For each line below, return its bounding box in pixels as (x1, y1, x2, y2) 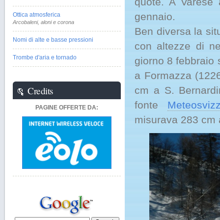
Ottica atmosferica (13, 11, 60, 18)
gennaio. (135, 11, 175, 22)
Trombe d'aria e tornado (13, 54, 77, 61)
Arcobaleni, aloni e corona (13, 19, 74, 25)
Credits (27, 84, 53, 97)
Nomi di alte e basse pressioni (13, 36, 93, 43)
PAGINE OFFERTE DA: (35, 104, 98, 111)
